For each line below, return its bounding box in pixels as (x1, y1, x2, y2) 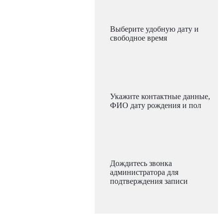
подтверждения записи (110, 177, 188, 186)
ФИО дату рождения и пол (110, 101, 201, 110)
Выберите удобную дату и (110, 25, 199, 34)
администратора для (110, 168, 178, 177)
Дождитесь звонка (110, 159, 172, 168)
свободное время (110, 34, 167, 43)
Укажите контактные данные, (110, 92, 210, 101)
